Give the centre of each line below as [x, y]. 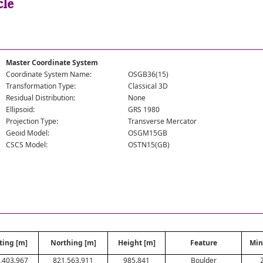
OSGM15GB [148, 133]
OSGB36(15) [149, 74]
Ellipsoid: [21, 109]
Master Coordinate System [52, 63]
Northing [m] [73, 243]
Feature [203, 243]
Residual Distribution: [41, 98]
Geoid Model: [28, 133]
